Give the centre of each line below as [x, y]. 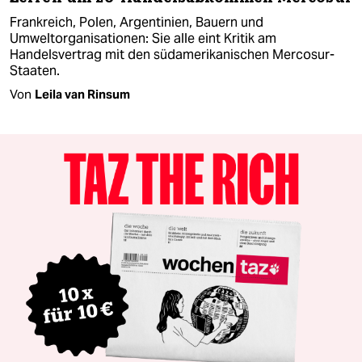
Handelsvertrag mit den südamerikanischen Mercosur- [172, 55]
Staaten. [35, 71]
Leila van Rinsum [82, 95]
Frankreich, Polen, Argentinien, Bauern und [137, 23]
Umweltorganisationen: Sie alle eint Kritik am [143, 39]
